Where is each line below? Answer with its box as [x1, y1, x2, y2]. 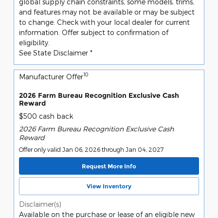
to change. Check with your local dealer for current [19, 18, 190, 26]
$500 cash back [19, 112, 73, 121]
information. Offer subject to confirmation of [19, 28, 168, 36]
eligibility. [19, 38, 50, 47]
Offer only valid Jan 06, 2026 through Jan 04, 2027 [19, 146, 164, 153]
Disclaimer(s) [19, 200, 61, 208]
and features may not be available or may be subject [19, 7, 195, 16]
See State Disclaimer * [19, 48, 92, 57]
